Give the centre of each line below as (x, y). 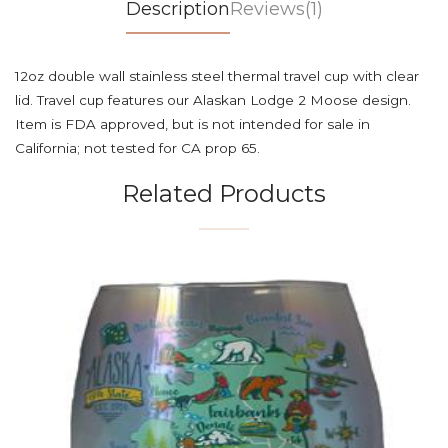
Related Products (224, 193)
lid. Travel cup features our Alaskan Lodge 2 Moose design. (213, 100)
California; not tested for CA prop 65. (137, 148)
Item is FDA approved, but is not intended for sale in (192, 124)
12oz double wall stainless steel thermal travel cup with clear (217, 76)
